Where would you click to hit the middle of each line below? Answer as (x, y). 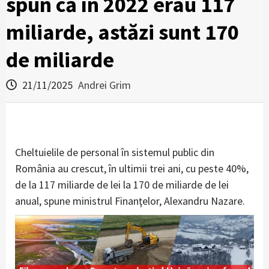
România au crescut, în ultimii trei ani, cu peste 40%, (132, 168)
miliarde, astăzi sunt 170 (122, 32)
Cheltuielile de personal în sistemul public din (115, 152)
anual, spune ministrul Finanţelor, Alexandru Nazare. (130, 201)
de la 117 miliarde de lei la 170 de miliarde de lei (122, 185)
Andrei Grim (104, 85)
